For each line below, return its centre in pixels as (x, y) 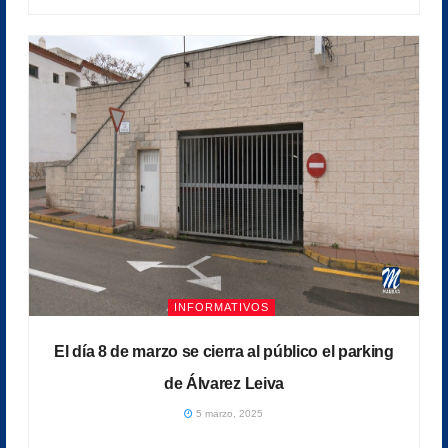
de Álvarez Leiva (224, 383)
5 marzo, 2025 (228, 413)
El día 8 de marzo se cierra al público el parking (224, 351)
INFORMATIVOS (221, 306)
